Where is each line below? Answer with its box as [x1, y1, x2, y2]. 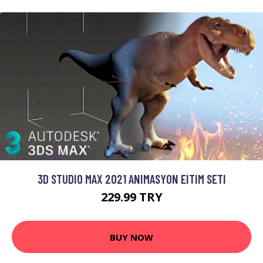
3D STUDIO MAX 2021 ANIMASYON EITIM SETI [37, 171, 226, 186]
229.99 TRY [100, 189, 163, 205]
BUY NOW [110, 231, 153, 243]
